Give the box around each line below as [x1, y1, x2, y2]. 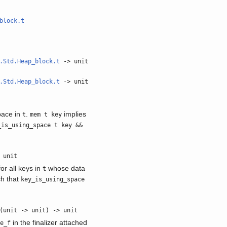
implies [62, 110, 87, 118]
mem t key [30, 111, 62, 118]
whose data [46, 164, 86, 172]
